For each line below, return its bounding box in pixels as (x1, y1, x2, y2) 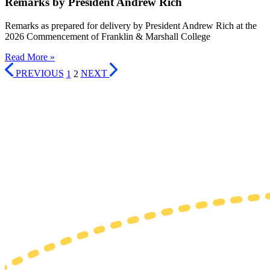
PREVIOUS (13, 68, 64, 79)
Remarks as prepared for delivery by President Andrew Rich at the (5, 20, 257, 31)
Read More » (5, 51, 55, 62)
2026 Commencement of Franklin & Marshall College (5, 31, 210, 42)
